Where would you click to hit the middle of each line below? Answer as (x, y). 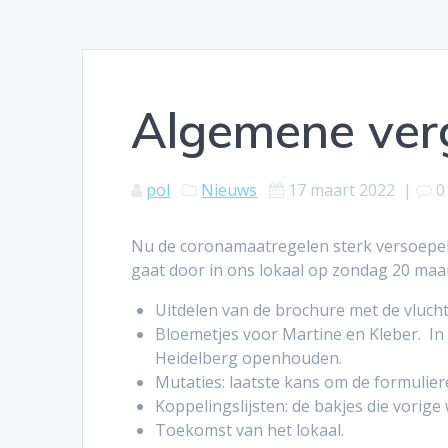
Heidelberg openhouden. (249, 358)
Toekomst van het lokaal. (250, 430)
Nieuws (229, 190)
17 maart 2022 (342, 190)
